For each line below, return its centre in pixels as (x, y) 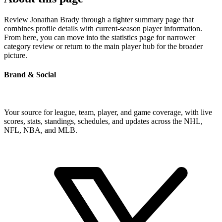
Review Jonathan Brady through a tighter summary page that (99, 20)
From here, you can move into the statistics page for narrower (100, 38)
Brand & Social (30, 75)
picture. (16, 55)
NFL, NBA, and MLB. (41, 130)
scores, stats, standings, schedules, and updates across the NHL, (103, 121)
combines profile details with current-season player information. (103, 29)
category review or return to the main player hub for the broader (103, 47)
